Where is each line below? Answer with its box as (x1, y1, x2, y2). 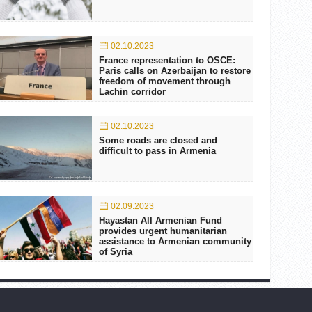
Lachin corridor (98, 86, 166, 97)
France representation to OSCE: (98, 54, 235, 65)
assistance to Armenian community (98, 235, 251, 247)
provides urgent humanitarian (98, 225, 227, 236)
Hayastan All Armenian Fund (98, 214, 222, 226)
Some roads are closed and (98, 134, 217, 146)
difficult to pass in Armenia (98, 145, 216, 156)
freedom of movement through (98, 75, 231, 86)
